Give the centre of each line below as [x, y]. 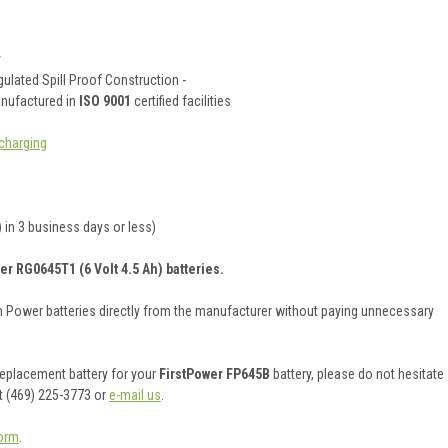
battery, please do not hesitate [358, 373]
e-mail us [135, 394]
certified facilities [181, 100]
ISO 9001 [105, 100]
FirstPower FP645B [216, 373]
